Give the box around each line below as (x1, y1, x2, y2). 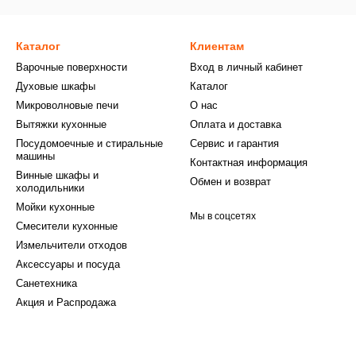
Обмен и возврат (190, 176, 271, 188)
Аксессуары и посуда (16, 258, 120, 270)
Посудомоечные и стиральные (16, 137, 163, 149)
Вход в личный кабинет (190, 61, 303, 73)
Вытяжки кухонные (16, 118, 106, 130)
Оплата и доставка (190, 118, 281, 130)
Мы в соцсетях (190, 211, 256, 222)
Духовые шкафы (16, 80, 95, 92)
